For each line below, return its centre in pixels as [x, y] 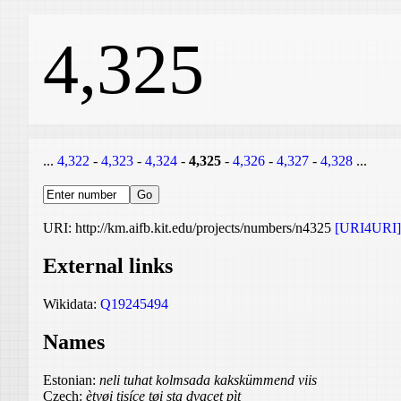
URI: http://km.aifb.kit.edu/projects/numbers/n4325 [189, 228]
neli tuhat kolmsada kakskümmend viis [208, 380]
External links [108, 265]
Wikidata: [72, 303]
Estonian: [71, 380]
